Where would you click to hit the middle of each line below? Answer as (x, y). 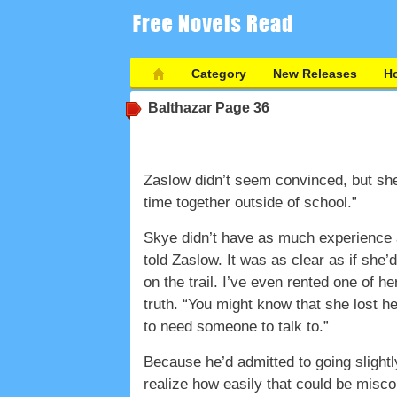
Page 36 (241, 108)
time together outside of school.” (250, 202)
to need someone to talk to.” (236, 327)
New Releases (315, 74)
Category (219, 74)
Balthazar (180, 108)
